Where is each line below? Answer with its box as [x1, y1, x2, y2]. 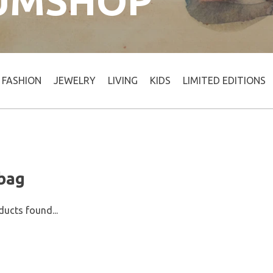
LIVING [108, 75, 138, 86]
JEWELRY [54, 75, 96, 86]
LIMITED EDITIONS [183, 75, 266, 86]
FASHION [2, 75, 41, 86]
